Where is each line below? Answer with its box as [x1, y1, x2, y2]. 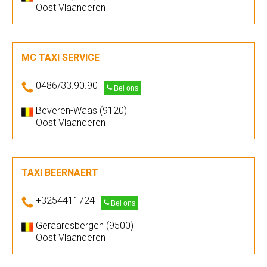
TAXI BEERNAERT [21, 167, 98, 178]
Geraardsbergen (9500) [36, 220, 133, 231]
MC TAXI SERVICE [21, 52, 100, 63]
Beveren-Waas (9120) [36, 105, 127, 116]
